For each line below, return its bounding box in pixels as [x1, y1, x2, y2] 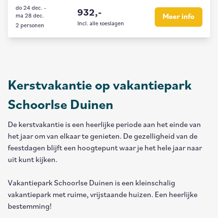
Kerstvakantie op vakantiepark [8, 79, 192, 93]
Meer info [163, 13, 195, 21]
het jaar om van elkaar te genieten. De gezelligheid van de [8, 133, 198, 141]
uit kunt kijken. [8, 156, 57, 164]
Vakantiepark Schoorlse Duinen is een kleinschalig [8, 180, 175, 187]
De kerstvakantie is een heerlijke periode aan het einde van [8, 121, 201, 129]
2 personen [16, 23, 44, 29]
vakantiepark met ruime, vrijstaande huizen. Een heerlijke [8, 191, 198, 199]
